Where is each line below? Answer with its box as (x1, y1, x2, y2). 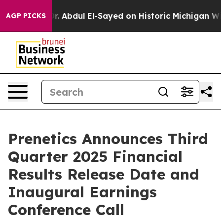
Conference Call (8, 200, 124, 219)
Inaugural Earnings (8, 183, 157, 201)
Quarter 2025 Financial (8, 147, 183, 166)
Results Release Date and (8, 165, 199, 184)
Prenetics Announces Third (8, 129, 208, 148)
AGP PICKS (6, 11, 46, 20)
